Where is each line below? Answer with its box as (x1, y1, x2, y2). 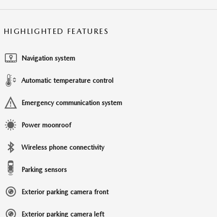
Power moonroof (21, 121, 71, 129)
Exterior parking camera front (21, 188, 108, 196)
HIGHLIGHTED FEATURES (4, 27, 109, 36)
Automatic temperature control (21, 77, 113, 85)
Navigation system (21, 54, 75, 62)
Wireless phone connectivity (21, 143, 104, 152)
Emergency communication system (21, 99, 122, 107)
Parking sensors (21, 166, 67, 174)
